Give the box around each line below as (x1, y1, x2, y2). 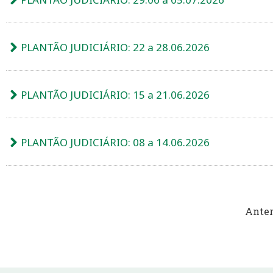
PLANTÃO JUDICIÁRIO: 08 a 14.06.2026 (21, 135, 210, 149)
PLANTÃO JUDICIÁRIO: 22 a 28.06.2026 (21, 40, 210, 54)
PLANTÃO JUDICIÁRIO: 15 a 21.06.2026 (21, 87, 210, 102)
